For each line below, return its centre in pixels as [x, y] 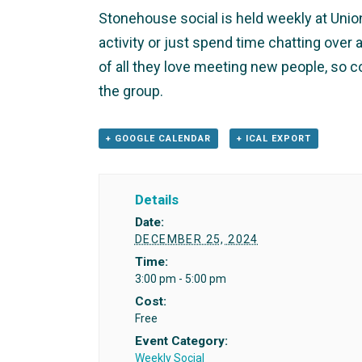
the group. [131, 90]
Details [156, 200]
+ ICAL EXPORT [274, 138]
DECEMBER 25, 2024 [196, 240]
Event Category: [181, 341]
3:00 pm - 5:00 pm [180, 279]
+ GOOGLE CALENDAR [158, 138]
